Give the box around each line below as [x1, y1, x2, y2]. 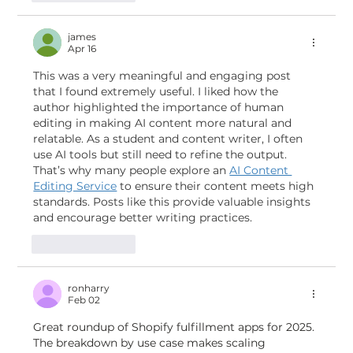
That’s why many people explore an [33, 163, 230, 178]
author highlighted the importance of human [33, 100, 288, 115]
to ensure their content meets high [117, 179, 318, 194]
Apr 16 [68, 43, 97, 55]
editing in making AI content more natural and [33, 116, 295, 131]
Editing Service [33, 179, 117, 194]
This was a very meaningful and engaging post [33, 69, 295, 84]
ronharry [68, 282, 110, 295]
